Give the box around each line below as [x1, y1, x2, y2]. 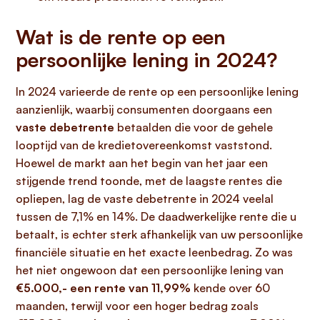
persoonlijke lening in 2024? [16, 47, 277, 72]
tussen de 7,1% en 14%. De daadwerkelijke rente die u [16, 209, 296, 224]
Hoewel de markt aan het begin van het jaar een [16, 156, 268, 170]
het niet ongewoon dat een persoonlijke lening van [16, 263, 284, 277]
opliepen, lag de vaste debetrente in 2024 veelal [16, 191, 274, 206]
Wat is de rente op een [16, 24, 226, 49]
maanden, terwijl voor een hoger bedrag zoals [16, 299, 259, 313]
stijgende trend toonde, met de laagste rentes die [16, 174, 282, 188]
